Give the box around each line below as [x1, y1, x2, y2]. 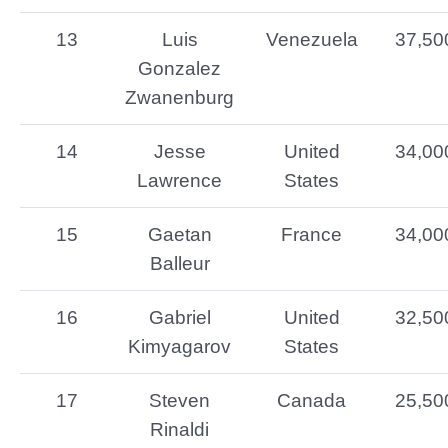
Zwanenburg [125, 87, 234, 108]
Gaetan [147, 224, 212, 245]
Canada [277, 390, 346, 411]
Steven [149, 390, 210, 411]
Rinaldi [150, 419, 209, 440]
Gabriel [148, 307, 211, 328]
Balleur [149, 253, 210, 274]
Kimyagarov [128, 336, 231, 357]
